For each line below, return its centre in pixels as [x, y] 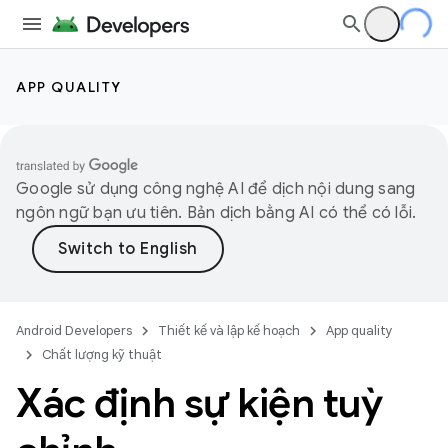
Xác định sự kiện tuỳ [199, 403]
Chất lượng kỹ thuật [102, 354]
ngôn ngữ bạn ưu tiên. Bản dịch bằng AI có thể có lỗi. [216, 213]
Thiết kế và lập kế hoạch [229, 330]
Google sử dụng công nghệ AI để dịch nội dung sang [216, 189]
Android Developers [74, 330]
